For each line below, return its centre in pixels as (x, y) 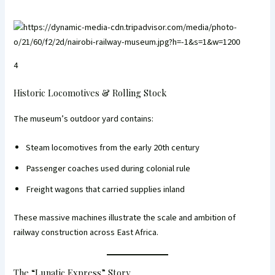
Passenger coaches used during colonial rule (108, 169)
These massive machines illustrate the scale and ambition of (125, 217)
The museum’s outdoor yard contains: (84, 118)
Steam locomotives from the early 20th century (113, 148)
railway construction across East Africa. (86, 232)
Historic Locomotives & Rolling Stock (90, 92)
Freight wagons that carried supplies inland (106, 190)
